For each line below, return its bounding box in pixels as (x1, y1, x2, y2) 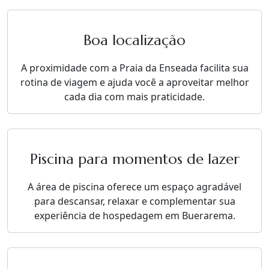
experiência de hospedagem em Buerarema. (34, 209, 235, 222)
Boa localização (83, 31, 186, 49)
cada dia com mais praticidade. (64, 90, 205, 103)
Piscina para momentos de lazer (29, 150, 240, 168)
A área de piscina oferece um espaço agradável (28, 180, 241, 193)
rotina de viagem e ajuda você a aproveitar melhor (20, 76, 249, 89)
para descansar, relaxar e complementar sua (34, 195, 235, 208)
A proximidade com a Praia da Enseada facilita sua (20, 61, 249, 74)
